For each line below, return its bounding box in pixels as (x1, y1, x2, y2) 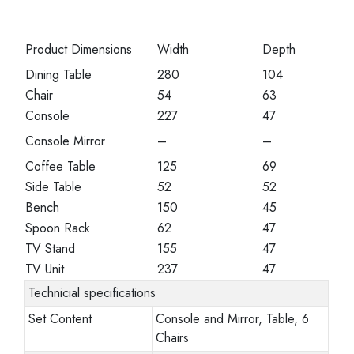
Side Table (25, 177, 82, 196)
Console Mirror (25, 131, 106, 150)
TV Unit (25, 259, 65, 278)
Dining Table (25, 65, 92, 84)
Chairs (156, 328, 190, 347)
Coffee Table (25, 156, 96, 175)
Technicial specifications (28, 283, 156, 302)
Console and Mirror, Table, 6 (156, 309, 310, 328)
